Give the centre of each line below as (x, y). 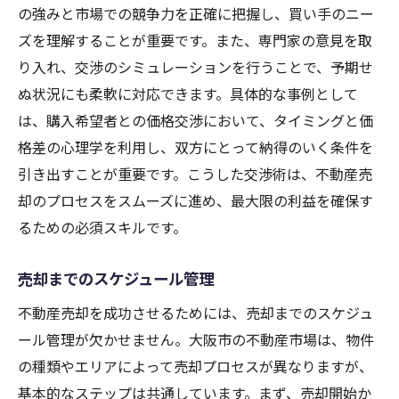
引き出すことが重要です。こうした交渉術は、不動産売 (195, 174)
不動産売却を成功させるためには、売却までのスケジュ (195, 313)
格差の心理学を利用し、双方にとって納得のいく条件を (195, 147)
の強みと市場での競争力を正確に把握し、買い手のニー (196, 14)
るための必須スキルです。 (102, 228)
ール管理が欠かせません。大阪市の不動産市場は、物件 (196, 340)
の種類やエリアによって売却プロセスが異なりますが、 (195, 366)
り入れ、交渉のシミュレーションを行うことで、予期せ (195, 67)
